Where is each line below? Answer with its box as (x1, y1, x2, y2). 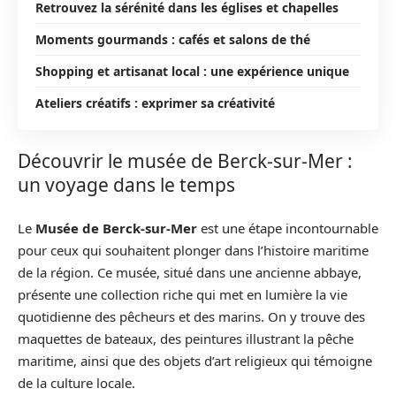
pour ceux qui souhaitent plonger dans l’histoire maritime (18, 240, 369, 259)
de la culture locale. (18, 373, 135, 392)
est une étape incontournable (197, 218, 378, 237)
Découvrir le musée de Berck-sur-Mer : (18, 148, 353, 173)
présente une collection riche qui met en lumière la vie (18, 285, 347, 303)
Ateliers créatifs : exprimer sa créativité (35, 94, 275, 111)
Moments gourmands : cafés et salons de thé (35, 30, 310, 48)
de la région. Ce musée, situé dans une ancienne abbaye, (18, 263, 362, 281)
